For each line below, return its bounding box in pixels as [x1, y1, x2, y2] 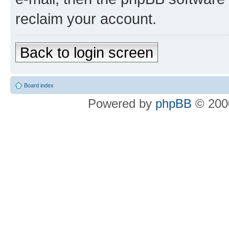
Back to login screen [20, 44, 153, 61]
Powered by [88, 97, 155, 110]
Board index [24, 82, 54, 88]
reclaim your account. [15, 10, 156, 27]
